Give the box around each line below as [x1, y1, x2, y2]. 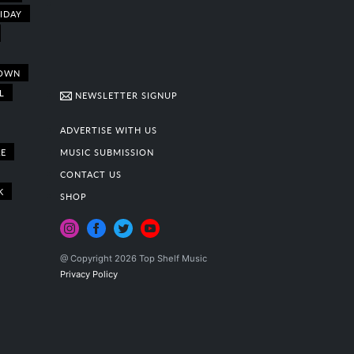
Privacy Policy [59, 269, 118, 281]
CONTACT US [59, 168, 122, 181]
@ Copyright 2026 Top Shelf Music [59, 253, 207, 265]
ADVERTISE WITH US [59, 123, 157, 137]
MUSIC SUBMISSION [59, 145, 154, 159]
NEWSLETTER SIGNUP [71, 88, 178, 102]
